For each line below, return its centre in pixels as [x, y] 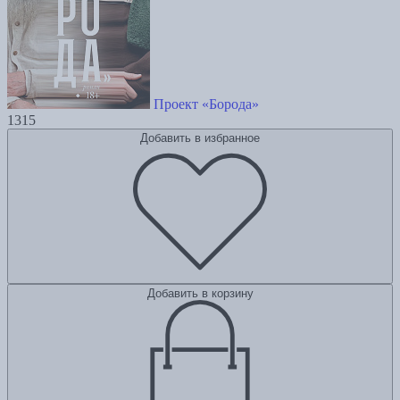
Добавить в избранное [200, 138]
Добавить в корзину [200, 294]
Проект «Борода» [206, 104]
